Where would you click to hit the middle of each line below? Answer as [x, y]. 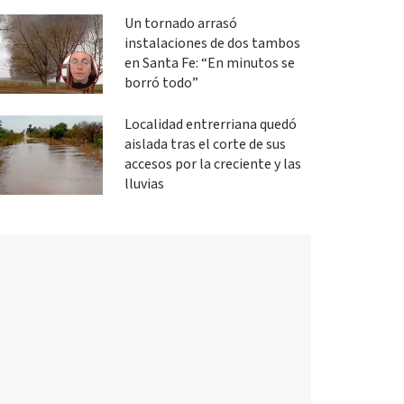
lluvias [144, 184]
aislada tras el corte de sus [205, 145]
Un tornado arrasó [180, 24]
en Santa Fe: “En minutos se [209, 64]
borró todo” [161, 83]
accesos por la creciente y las [212, 165]
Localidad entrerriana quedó [210, 125]
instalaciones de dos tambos [212, 44]
